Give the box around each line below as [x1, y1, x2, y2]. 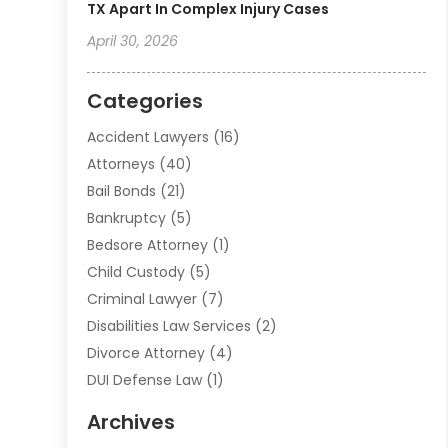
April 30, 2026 [87, 30, 179, 51]
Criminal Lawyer [87, 288, 198, 309]
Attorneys [87, 153, 156, 174]
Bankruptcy [87, 207, 167, 228]
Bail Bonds [87, 180, 157, 201]
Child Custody [87, 261, 186, 282]
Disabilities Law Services [87, 315, 252, 336]
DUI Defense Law [87, 369, 203, 390]
